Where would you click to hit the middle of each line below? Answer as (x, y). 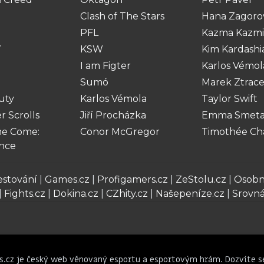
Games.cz (67, 179)
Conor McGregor (120, 132)
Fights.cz (25, 194)
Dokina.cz (76, 194)
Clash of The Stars (122, 16)
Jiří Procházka (113, 115)
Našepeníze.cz (190, 194)
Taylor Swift (230, 99)
